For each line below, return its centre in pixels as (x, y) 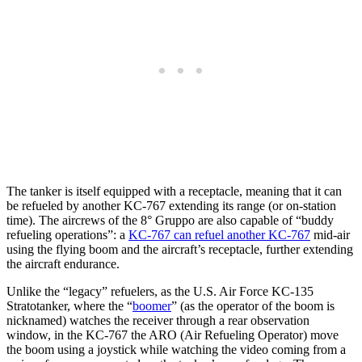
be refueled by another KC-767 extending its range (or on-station (171, 205)
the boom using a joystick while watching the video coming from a (176, 349)
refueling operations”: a (67, 234)
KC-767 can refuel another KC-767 (219, 234)
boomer (152, 305)
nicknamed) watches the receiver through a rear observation (158, 320)
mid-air (330, 234)
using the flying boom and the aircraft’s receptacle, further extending (180, 249)
